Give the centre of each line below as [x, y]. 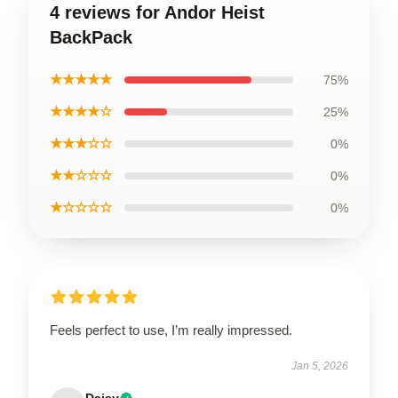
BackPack [91, 37]
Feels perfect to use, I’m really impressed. [171, 330]
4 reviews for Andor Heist [157, 12]
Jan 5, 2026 [320, 366]
